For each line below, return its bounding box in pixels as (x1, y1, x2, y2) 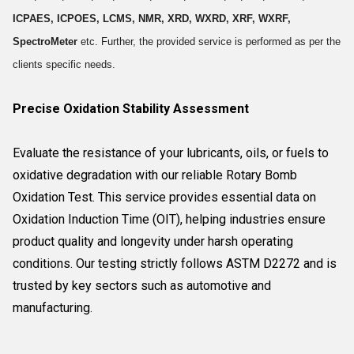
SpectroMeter (13, 36, 77, 47)
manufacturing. (13, 300, 92, 315)
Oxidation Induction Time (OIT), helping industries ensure (13, 212, 326, 227)
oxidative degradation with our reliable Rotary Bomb (13, 168, 297, 183)
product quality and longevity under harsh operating (13, 234, 293, 249)
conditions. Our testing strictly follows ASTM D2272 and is (13, 256, 337, 271)
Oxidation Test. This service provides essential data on (13, 190, 316, 205)
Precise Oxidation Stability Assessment (13, 101, 249, 116)
